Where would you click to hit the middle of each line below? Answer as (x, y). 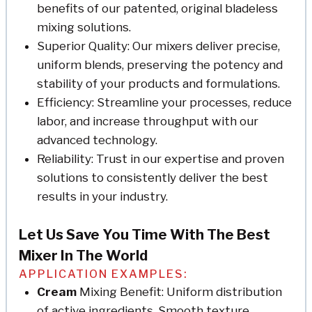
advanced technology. (97, 140)
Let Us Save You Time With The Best (145, 234)
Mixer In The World (83, 255)
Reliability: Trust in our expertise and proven (160, 159)
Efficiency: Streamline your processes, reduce (164, 103)
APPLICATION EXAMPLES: (103, 274)
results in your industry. (102, 197)
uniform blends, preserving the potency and (159, 65)
